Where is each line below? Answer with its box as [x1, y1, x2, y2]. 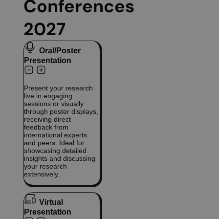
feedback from [24, 123, 68, 131]
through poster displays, [24, 108, 98, 116]
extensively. [24, 170, 60, 178]
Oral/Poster [39, 46, 81, 55]
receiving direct [24, 115, 71, 124]
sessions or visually [24, 100, 84, 108]
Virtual [39, 198, 63, 207]
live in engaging [24, 92, 72, 100]
